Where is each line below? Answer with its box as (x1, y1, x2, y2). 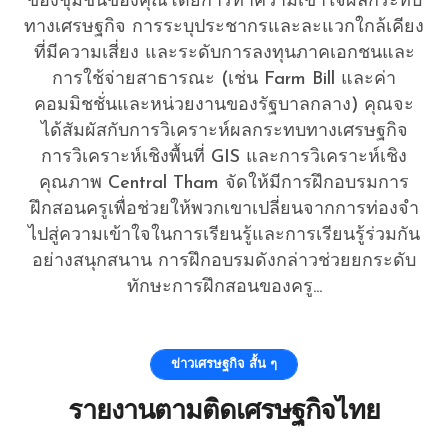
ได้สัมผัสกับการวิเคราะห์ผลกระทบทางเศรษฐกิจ (40, 122, 408, 141)
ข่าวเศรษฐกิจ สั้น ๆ (171, 358, 277, 371)
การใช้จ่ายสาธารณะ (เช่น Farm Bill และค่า (52, 70, 396, 89)
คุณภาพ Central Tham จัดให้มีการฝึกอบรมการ (39, 174, 409, 193)
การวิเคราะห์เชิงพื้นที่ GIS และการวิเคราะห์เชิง (41, 148, 407, 167)
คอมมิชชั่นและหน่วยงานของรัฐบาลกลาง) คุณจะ (34, 96, 414, 115)
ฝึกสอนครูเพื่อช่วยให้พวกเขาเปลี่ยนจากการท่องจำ (29, 200, 419, 219)
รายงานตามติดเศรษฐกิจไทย (67, 399, 381, 426)
